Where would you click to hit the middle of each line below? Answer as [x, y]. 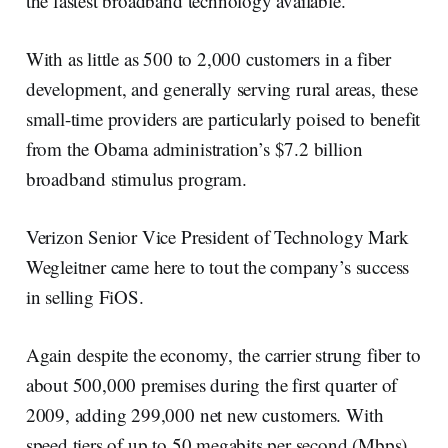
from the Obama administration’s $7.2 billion [194, 148]
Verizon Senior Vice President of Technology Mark [217, 236]
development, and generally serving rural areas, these [221, 88]
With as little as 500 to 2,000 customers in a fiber [208, 58]
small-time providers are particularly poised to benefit [223, 118]
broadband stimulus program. [136, 178]
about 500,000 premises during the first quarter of [211, 384]
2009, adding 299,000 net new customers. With [204, 414]
